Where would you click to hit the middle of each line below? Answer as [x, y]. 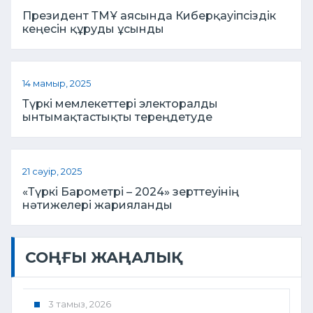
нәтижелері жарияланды [97, 205]
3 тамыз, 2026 [80, 304]
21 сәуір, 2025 [52, 171]
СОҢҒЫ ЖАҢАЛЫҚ [98, 257]
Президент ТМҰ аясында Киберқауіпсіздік [149, 15]
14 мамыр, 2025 [57, 83]
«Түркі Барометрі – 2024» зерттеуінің [131, 191]
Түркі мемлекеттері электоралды [120, 103]
